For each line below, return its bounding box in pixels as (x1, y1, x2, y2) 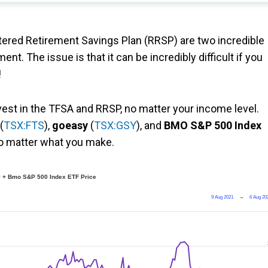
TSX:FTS (4, 119, 44, 132)
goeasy (52, 119, 88, 132)
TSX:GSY (94, 119, 136, 132)
